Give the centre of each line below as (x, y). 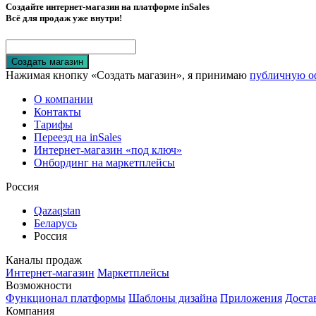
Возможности (39, 286)
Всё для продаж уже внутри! (64, 18)
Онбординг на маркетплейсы (104, 163)
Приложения (251, 298)
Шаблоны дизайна (173, 298)
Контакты (57, 112)
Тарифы (53, 125)
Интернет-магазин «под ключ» (108, 150)
